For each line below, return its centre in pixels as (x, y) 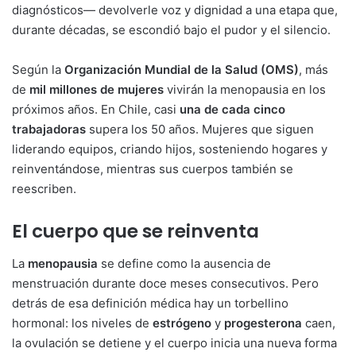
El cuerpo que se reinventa (135, 232)
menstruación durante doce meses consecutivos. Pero (165, 283)
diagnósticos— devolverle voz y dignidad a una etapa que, (175, 10)
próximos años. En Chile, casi (96, 110)
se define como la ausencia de (184, 263)
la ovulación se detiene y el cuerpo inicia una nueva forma (174, 342)
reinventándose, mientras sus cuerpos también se (153, 169)
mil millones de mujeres (97, 90)
